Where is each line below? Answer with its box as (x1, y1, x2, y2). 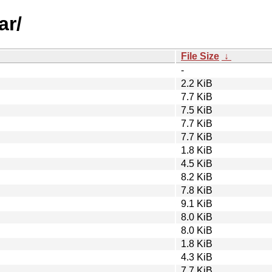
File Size (181, 50, 219, 61)
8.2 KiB (181, 171, 212, 182)
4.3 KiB (181, 251, 212, 262)
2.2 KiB (181, 78, 212, 89)
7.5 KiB (181, 104, 212, 115)
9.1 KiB (181, 198, 212, 209)
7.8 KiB (181, 185, 212, 195)
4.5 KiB (181, 158, 212, 169)
